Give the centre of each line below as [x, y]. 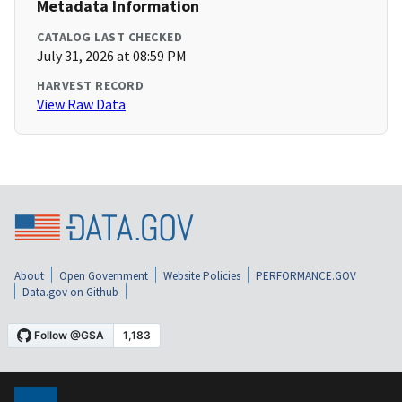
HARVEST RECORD [90, 86]
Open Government [104, 275]
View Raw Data [81, 105]
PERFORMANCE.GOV [306, 275]
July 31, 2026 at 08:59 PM [112, 56]
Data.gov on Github [70, 292]
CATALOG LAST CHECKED [109, 37]
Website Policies [202, 275]
